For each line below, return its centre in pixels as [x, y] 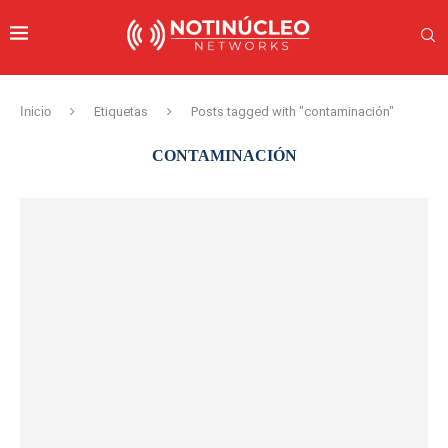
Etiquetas [121, 111]
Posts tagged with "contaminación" [292, 111]
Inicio [35, 111]
